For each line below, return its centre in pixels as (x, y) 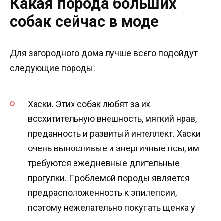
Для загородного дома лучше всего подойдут (104, 53)
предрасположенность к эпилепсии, (102, 193)
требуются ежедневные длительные (104, 163)
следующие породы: (53, 68)
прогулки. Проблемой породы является (109, 178)
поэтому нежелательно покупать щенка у (111, 208)
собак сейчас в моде (84, 22)
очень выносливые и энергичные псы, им (113, 148)
